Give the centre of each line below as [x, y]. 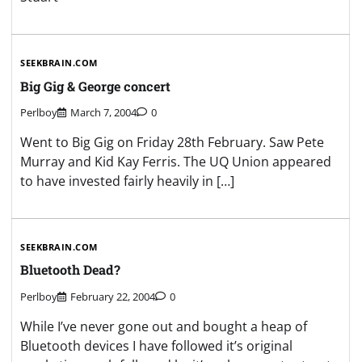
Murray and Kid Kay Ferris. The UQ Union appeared [176, 162]
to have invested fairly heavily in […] [127, 181]
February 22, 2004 [113, 296]
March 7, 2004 [103, 113]
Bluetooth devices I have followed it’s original [156, 345]
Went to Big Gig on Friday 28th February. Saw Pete [172, 143]
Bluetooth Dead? [70, 270]
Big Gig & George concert [95, 86]
